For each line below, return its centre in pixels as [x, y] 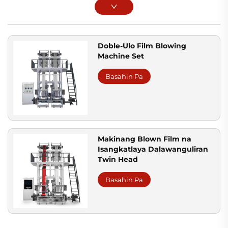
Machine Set [121, 56]
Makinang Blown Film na [145, 139]
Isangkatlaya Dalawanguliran [153, 149]
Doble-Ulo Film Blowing [142, 46]
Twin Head [118, 160]
